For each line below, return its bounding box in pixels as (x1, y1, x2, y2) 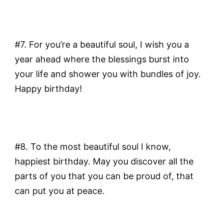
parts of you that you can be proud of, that (15, 170, 193, 181)
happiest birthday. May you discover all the (15, 156, 193, 166)
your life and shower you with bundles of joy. (15, 69, 201, 80)
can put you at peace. (15, 185, 105, 196)
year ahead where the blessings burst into (15, 54, 189, 65)
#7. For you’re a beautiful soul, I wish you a (15, 39, 189, 50)
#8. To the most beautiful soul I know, (15, 141, 171, 152)
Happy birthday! (15, 83, 82, 94)
